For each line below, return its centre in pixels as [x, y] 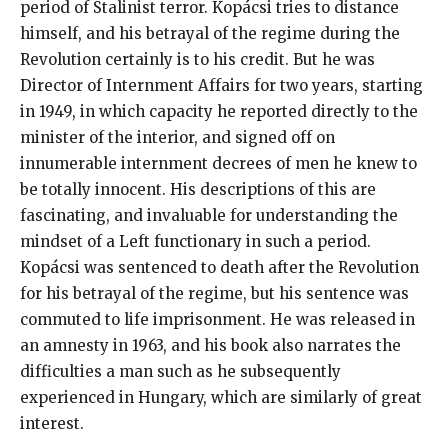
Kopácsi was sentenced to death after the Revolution [219, 267]
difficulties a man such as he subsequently [180, 371]
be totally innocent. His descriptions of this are [198, 189]
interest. [52, 423]
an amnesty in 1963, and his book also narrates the [210, 345]
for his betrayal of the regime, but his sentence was [214, 293]
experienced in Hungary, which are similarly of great [221, 397]
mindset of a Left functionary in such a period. [195, 241]
